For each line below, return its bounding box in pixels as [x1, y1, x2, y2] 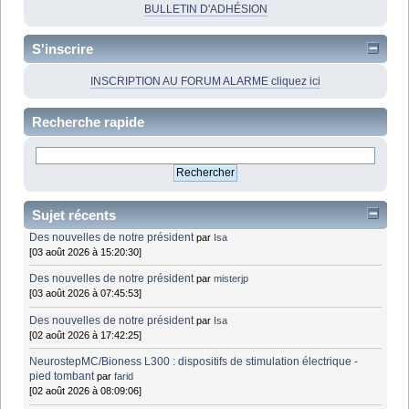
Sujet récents [32, 206, 116, 223]
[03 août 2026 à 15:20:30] [29, 246, 142, 257]
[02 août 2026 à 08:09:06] [29, 385, 142, 397]
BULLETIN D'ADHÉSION [143, 2, 267, 16]
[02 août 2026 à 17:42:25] [29, 329, 142, 341]
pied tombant [29, 370, 95, 383]
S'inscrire [32, 41, 93, 58]
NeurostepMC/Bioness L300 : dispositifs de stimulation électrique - [29, 355, 359, 369]
